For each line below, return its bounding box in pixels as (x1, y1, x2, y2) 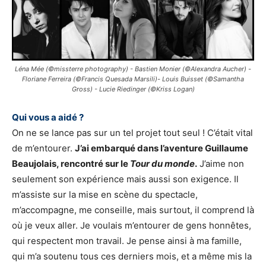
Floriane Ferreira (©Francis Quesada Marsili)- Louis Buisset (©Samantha (22, 75, 244, 84)
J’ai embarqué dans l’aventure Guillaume (75, 142, 248, 154)
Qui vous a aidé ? (12, 112, 84, 123)
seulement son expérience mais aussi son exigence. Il (12, 173, 239, 185)
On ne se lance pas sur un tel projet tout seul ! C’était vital (12, 127, 253, 139)
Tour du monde (128, 158, 195, 170)
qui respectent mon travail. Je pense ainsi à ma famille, (12, 235, 242, 247)
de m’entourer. (12, 142, 75, 154)
